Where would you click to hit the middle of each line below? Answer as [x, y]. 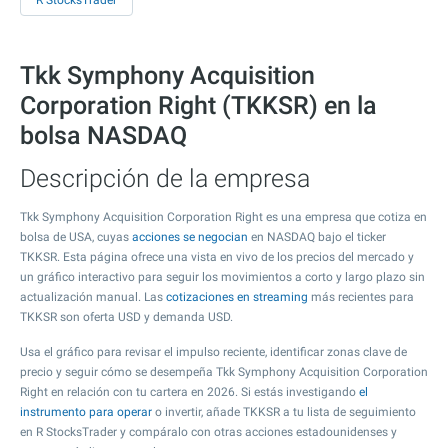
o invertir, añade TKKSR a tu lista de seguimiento [284, 412]
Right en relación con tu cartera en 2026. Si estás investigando [189, 392]
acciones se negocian [190, 237]
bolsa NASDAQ [103, 135]
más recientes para [361, 297]
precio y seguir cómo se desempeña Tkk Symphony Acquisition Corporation [224, 372]
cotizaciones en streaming [237, 297]
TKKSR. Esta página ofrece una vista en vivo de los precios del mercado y [217, 257]
